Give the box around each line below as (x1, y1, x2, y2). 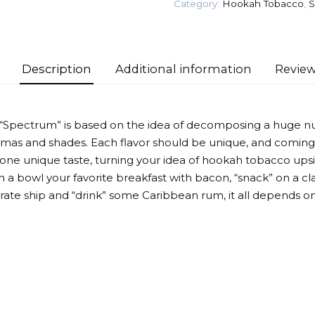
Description (21, 61, 91, 76)
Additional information (115, 61, 252, 76)
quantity (172, 18, 216, 32)
